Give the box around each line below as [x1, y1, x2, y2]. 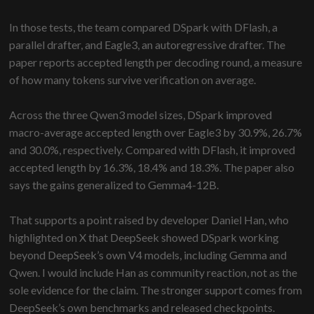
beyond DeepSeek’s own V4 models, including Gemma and [9, 248, 287, 262]
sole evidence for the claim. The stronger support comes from [9, 283, 303, 297]
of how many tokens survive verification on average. [9, 73, 257, 87]
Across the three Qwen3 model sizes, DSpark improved [9, 108, 273, 122]
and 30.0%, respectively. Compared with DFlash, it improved [9, 143, 296, 157]
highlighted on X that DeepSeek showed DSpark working [9, 231, 280, 245]
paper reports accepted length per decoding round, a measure [9, 55, 303, 69]
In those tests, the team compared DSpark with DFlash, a [9, 20, 278, 34]
